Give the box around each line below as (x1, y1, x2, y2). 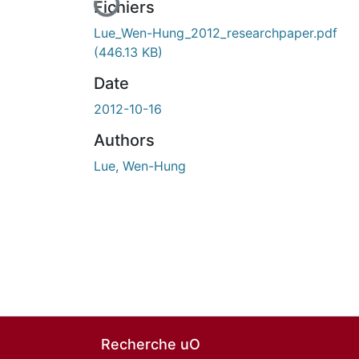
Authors (94, 130, 155, 150)
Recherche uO (101, 336, 200, 353)
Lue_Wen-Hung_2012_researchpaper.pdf (94, 24, 337, 41)
